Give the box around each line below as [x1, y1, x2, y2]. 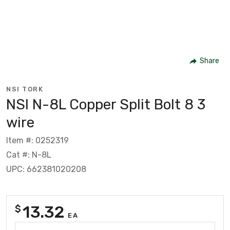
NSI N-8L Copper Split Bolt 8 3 [6, 95, 205, 113]
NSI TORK [6, 85, 43, 93]
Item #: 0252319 [6, 135, 69, 145]
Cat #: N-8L [6, 149, 51, 160]
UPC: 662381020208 [6, 164, 86, 174]
